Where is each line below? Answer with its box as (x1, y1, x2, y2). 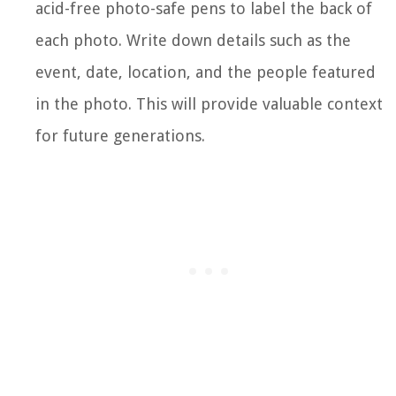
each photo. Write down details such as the (35, 30, 351, 49)
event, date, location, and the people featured (35, 62, 376, 81)
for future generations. (35, 126, 205, 145)
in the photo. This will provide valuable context (35, 94, 383, 113)
